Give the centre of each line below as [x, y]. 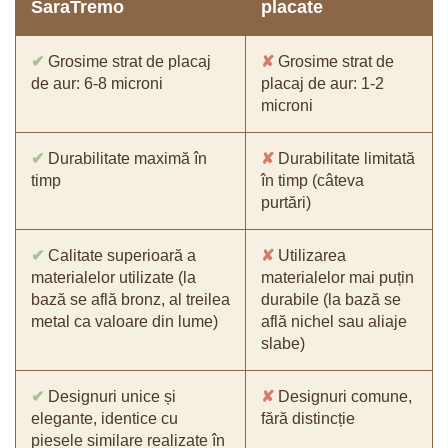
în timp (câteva [312, 181]
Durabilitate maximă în [125, 159]
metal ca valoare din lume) [124, 322]
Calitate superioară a [120, 256]
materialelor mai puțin [337, 278]
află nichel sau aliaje [334, 322]
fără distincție [308, 419]
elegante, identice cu [104, 419]
